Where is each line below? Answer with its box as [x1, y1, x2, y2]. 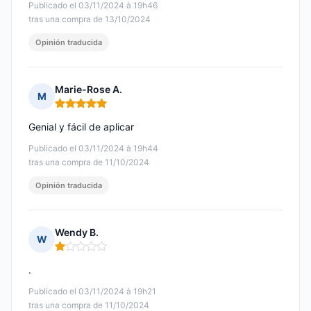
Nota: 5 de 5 [54, 102, 113, 116]
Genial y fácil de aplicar [28, 121, 134, 133]
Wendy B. [55, 226, 99, 239]
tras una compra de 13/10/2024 [28, 14, 151, 25]
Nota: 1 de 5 [54, 245, 112, 259]
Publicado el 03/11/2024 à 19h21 [28, 286, 156, 297]
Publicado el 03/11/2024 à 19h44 [28, 143, 158, 154]
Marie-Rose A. [55, 83, 122, 96]
